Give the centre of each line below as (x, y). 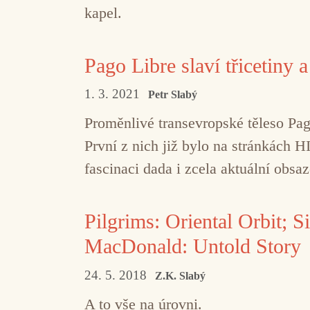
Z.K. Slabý (180, 275)
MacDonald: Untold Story (193, 246)
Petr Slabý (173, 95)
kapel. (103, 13)
